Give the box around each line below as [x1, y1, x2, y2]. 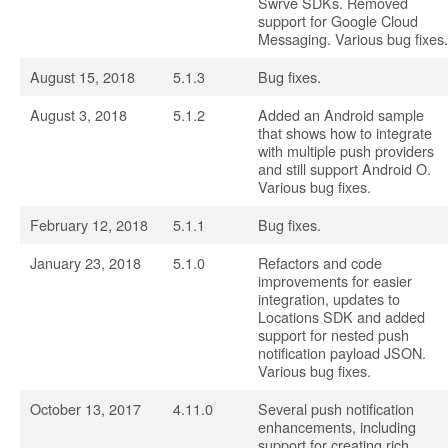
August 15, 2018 [30, 66, 135, 87]
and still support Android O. [258, 158, 431, 179]
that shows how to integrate [258, 122, 432, 143]
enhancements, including [258, 416, 416, 437]
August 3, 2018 [30, 104, 127, 125]
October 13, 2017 [30, 398, 141, 419]
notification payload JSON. [258, 342, 426, 363]
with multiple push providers [258, 140, 434, 161]
